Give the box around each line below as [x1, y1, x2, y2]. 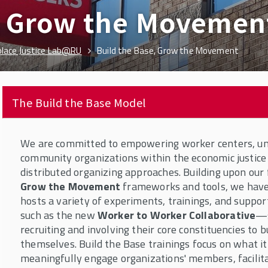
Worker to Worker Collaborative [97, 207, 256, 223]
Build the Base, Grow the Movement [97, 44, 239, 57]
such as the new [20, 207, 98, 223]
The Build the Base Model [12, 95, 146, 110]
